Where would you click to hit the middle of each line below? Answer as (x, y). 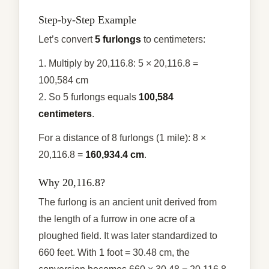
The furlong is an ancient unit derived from (128, 202)
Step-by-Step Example (87, 20)
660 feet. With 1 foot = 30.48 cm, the (114, 252)
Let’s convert (67, 39)
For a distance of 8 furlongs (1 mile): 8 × (122, 138)
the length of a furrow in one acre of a (117, 219)
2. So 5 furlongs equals (89, 97)
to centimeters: (173, 39)
